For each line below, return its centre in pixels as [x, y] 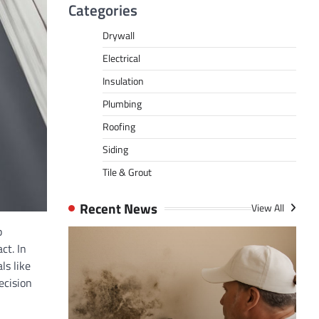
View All [269, 208]
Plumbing [122, 104]
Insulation [123, 81]
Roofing [119, 127]
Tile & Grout [127, 172]
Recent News [119, 208]
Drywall [119, 36]
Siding [115, 150]
